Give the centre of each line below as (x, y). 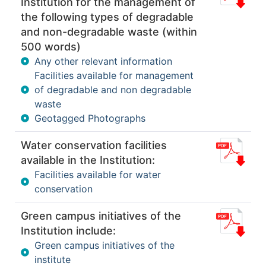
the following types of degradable (107, 17)
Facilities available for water (97, 174)
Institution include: (68, 230)
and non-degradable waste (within (109, 31)
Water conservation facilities (94, 145)
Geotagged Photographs (90, 118)
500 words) (51, 46)
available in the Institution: (88, 160)
